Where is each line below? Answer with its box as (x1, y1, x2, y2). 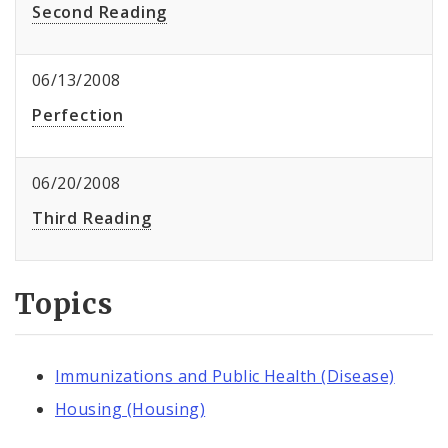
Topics (15, 286, 113, 323)
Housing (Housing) (55, 398, 206, 421)
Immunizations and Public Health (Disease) (55, 364, 395, 387)
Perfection (32, 104, 124, 127)
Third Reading (32, 207, 152, 230)
